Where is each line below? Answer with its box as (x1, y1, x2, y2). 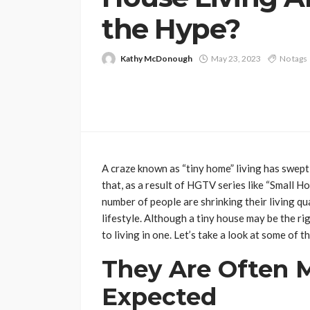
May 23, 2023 (211, 53, 261, 64)
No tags (280, 53, 307, 64)
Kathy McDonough (120, 53, 192, 64)
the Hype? (102, 11, 241, 46)
